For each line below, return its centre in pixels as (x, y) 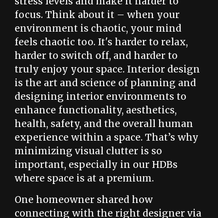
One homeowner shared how (84, 200)
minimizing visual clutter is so (88, 151)
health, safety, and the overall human (104, 124)
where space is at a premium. (84, 178)
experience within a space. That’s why (107, 137)
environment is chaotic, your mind (98, 28)
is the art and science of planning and (105, 83)
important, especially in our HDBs (96, 164)
